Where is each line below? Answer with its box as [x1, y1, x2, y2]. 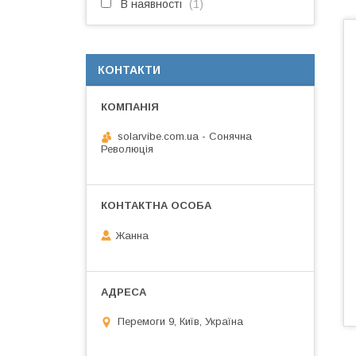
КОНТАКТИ [98, 64, 161, 76]
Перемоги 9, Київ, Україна [118, 315, 243, 328]
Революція [101, 143, 153, 155]
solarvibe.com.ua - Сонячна [118, 130, 252, 142]
